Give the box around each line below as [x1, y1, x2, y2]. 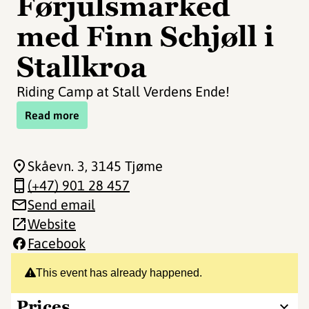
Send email [28, 197, 95, 212]
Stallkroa [17, 49, 147, 85]
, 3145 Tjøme [85, 158, 163, 174]
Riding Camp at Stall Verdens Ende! [17, 83, 230, 99]
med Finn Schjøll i [17, 19, 274, 54]
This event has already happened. [36, 267, 202, 279]
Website [28, 216, 76, 232]
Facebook [28, 235, 86, 251]
